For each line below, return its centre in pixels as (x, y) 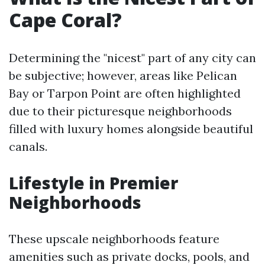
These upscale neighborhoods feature (114, 239)
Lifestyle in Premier (93, 183)
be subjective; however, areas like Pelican (123, 75)
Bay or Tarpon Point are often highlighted (125, 93)
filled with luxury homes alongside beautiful (131, 129)
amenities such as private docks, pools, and (129, 256)
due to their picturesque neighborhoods (120, 111)
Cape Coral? (65, 20)
